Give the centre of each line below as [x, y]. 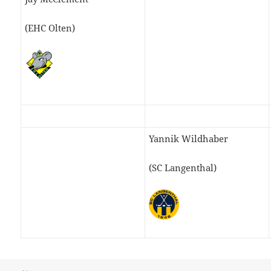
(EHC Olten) [50, 28]
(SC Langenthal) [183, 167]
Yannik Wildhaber [189, 138]
